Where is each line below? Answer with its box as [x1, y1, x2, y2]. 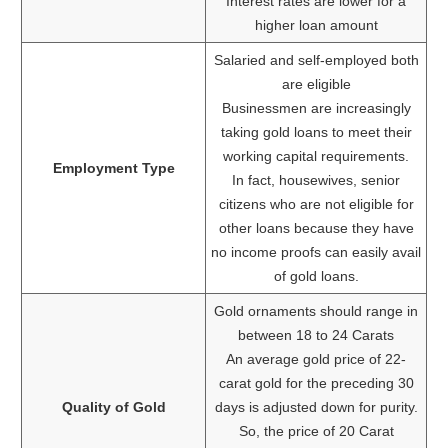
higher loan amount [254, 17, 378, 34]
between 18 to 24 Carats [238, 327, 394, 344]
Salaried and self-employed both [213, 52, 419, 69]
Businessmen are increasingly [221, 100, 411, 117]
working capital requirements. [223, 148, 409, 165]
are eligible [281, 76, 351, 93]
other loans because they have [218, 220, 414, 237]
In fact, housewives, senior [232, 172, 400, 189]
